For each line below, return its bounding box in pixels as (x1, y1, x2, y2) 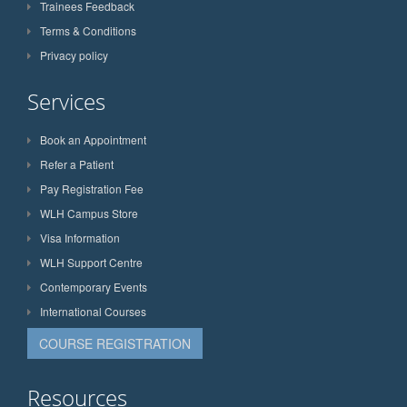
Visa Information (40, 229, 120, 245)
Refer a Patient (40, 155, 114, 172)
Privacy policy (40, 46, 108, 63)
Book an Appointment (40, 131, 146, 147)
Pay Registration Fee (40, 180, 144, 196)
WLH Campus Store (40, 204, 138, 221)
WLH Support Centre (40, 253, 143, 270)
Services (27, 85, 105, 116)
